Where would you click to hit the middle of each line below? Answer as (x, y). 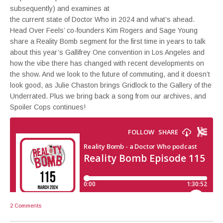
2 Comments (26, 206)
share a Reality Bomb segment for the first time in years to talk (108, 41)
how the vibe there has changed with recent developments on (107, 63)
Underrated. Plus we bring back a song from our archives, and (108, 96)
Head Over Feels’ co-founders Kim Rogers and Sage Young (104, 30)
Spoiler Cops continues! (48, 107)
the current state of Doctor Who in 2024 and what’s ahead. (102, 19)
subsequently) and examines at (60, 8)
